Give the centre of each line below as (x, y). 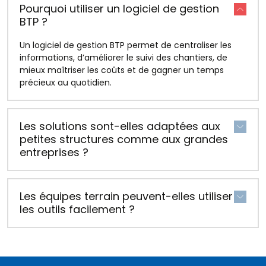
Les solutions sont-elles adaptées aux (120, 126)
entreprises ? (54, 152)
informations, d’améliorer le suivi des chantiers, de (123, 57)
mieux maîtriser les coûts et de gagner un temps (122, 70)
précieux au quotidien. (66, 82)
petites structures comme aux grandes (124, 139)
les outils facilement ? (77, 209)
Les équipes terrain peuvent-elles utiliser (126, 196)
